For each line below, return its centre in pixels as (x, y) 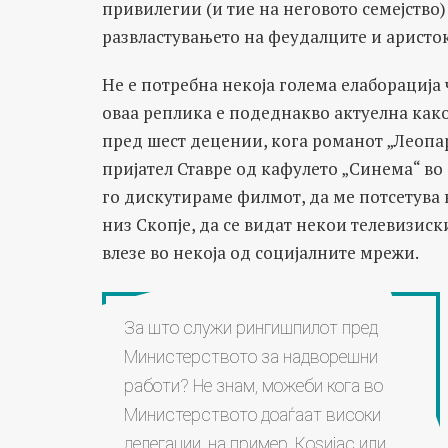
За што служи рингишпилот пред (250, 327)
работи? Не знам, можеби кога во (253, 385)
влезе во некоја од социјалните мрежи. (260, 252)
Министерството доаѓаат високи (252, 414)
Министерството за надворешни (250, 356)
